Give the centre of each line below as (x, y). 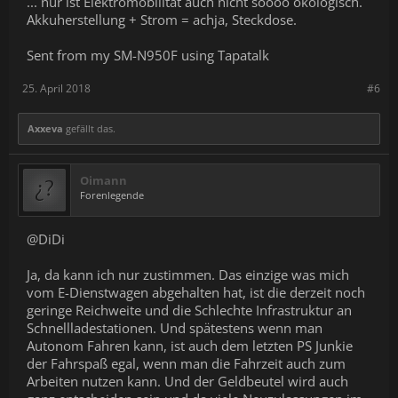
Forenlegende (112, 195)
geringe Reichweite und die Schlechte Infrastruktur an (189, 310)
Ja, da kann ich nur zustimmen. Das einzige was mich (188, 275)
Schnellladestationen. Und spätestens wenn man (175, 328)
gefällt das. (89, 129)
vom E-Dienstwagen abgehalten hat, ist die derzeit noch (196, 293)
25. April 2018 (56, 89)
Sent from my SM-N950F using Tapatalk (148, 56)
